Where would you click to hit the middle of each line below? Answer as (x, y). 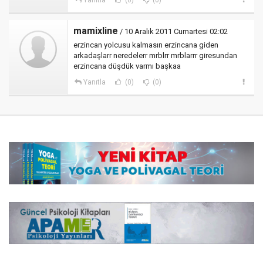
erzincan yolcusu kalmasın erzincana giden (146, 45)
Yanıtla (94, 82)
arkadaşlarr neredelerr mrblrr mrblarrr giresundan (155, 55)
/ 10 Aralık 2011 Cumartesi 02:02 (173, 31)
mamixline (96, 31)
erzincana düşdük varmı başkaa (127, 66)
